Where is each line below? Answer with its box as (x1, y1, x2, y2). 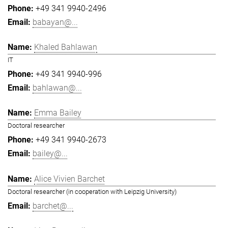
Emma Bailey (34, 108, 81, 118)
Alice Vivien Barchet (34, 174, 105, 184)
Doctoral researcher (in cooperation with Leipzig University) (8, 187, 177, 195)
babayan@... (33, 17, 78, 27)
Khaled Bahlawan (34, 42, 97, 52)
